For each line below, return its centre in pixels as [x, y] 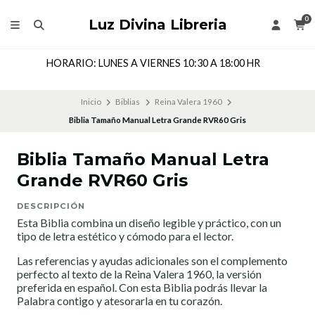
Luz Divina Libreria [157, 24]
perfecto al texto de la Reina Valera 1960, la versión [139, 274]
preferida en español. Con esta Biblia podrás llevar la [142, 288]
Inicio [91, 102]
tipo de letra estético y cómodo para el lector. [125, 236]
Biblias [128, 102]
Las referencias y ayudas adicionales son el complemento [152, 261]
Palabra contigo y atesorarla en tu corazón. [120, 301]
